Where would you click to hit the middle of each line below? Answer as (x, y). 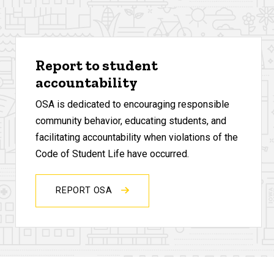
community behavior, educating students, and (131, 121)
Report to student (97, 65)
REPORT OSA (86, 191)
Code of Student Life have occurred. (113, 154)
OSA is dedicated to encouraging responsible (133, 105)
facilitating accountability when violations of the (137, 138)
